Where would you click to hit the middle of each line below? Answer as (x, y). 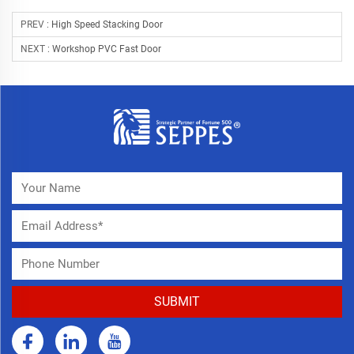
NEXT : (36, 49)
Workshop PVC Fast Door (107, 49)
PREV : (36, 24)
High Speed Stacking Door (107, 24)
